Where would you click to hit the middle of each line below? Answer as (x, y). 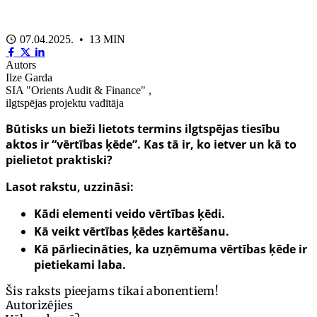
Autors (21, 64)
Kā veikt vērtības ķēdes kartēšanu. (132, 231)
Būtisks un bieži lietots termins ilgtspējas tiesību (143, 128)
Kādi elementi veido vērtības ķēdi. (129, 213)
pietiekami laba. (80, 264)
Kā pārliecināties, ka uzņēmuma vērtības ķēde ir (171, 249)
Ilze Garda (29, 77)
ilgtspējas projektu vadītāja (65, 103)
